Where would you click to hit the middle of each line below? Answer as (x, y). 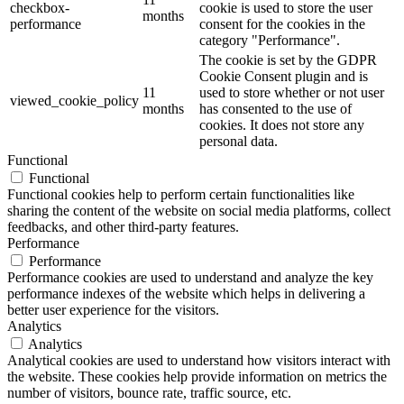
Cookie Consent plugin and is (284, 77)
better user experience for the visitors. (113, 310)
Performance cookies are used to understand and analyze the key (190, 278)
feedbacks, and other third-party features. (123, 227)
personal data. (239, 142)
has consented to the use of (275, 109)
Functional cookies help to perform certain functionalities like (181, 195)
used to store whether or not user (292, 93)
